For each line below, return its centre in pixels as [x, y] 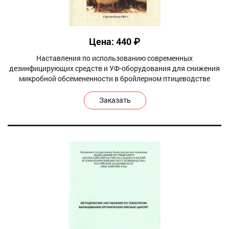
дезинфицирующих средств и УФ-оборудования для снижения [114, 68]
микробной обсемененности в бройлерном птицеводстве [114, 78]
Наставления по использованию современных [114, 58]
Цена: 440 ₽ [114, 41]
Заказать [115, 100]
